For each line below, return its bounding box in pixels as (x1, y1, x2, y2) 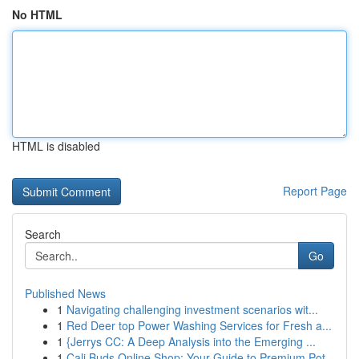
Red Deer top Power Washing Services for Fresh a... (67, 317, 332, 333)
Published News (25, 285, 106, 301)
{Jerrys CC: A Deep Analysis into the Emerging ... (67, 333, 316, 349)
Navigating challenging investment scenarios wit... (67, 301, 318, 317)
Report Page (283, 183, 347, 199)
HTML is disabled (12, 138, 100, 154)
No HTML (12, 6, 63, 22)
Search (25, 226, 61, 242)
